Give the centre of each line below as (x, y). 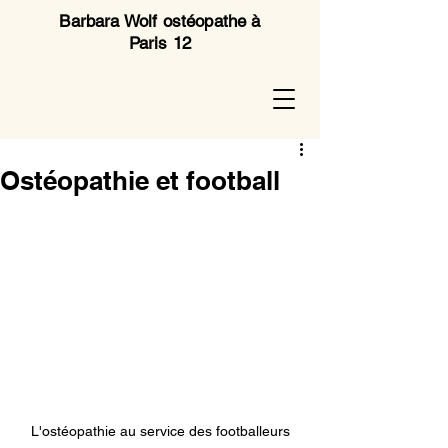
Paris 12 (160, 43)
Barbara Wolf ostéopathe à (160, 21)
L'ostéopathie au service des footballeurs (160, 430)
